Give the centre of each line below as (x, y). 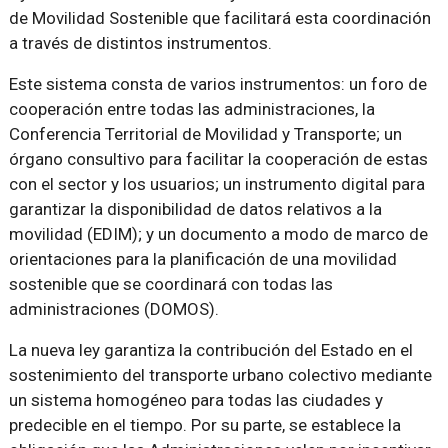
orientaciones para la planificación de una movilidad (202, 258)
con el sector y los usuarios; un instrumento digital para (216, 183)
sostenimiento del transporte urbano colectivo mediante (220, 374)
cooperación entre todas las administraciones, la (191, 108)
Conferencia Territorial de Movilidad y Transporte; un (205, 133)
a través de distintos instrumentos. (140, 42)
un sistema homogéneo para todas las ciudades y (195, 399)
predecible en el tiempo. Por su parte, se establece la (204, 424)
